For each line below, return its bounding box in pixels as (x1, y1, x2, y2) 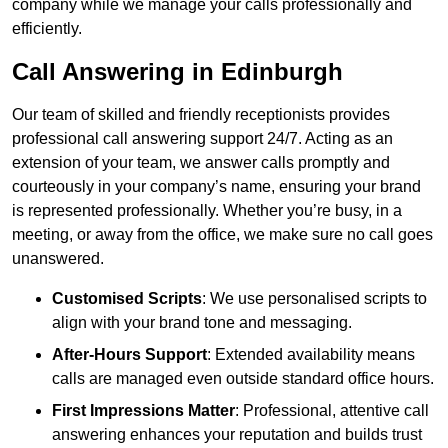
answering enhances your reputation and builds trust (52, 426, 422, 444)
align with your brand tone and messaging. (52, 314, 352, 332)
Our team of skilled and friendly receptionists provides (12, 106, 390, 124)
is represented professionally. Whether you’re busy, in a (12, 202, 402, 220)
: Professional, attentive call (235, 402, 429, 420)
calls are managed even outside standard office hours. (52, 370, 434, 388)
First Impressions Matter (52, 402, 235, 420)
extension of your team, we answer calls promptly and (12, 154, 390, 172)
